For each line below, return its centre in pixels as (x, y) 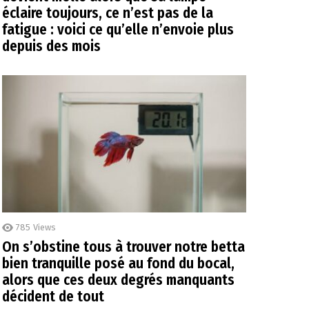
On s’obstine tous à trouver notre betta (123, 247)
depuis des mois (51, 47)
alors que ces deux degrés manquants (118, 280)
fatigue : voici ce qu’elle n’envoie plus (118, 30)
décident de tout (53, 297)
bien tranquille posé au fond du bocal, (118, 264)
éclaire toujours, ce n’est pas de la (108, 13)
